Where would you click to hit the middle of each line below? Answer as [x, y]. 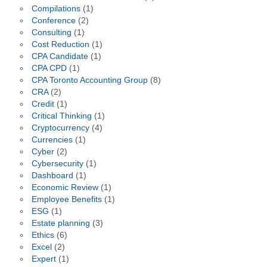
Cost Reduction [60, 45]
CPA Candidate [60, 57]
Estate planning [60, 223]
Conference [53, 21]
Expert [44, 259]
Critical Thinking [61, 116]
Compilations [56, 9]
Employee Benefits [66, 200]
